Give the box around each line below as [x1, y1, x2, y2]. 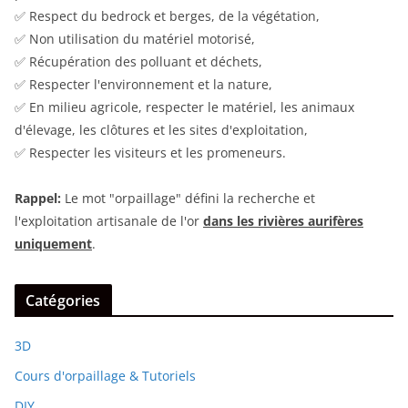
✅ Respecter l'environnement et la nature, [15, 75, 272, 93]
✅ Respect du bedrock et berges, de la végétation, [15, 6, 320, 25]
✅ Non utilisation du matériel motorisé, [15, 29, 255, 47]
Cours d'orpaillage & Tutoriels [15, 366, 196, 384]
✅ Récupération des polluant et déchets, [15, 52, 262, 70]
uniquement [15, 234, 92, 252]
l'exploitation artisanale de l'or [15, 211, 203, 229]
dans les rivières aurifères [203, 211, 363, 229]
